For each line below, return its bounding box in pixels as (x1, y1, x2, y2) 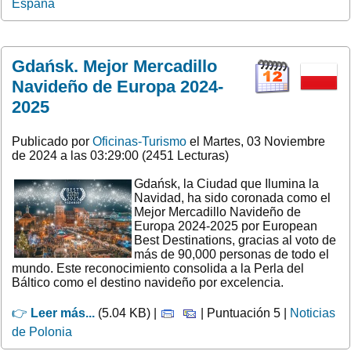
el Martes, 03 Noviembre (186, 134, 325, 148)
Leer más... (31, 306, 95, 320)
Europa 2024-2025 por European (134, 219, 317, 233)
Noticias (290, 306, 335, 320)
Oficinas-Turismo (92, 134, 186, 148)
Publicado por (12, 134, 92, 148)
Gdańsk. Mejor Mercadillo (12, 56, 217, 76)
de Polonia (12, 324, 72, 338)
